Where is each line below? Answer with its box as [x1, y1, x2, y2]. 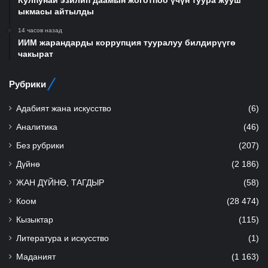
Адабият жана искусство [16, 103, 111, 113]
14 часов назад [18, 26, 62, 33]
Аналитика [16, 122, 57, 132]
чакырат [18, 48, 53, 59]
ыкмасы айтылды [18, 6, 94, 16]
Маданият [16, 252, 56, 261]
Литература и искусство [16, 233, 109, 243]
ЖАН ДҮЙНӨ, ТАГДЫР [16, 178, 104, 187]
